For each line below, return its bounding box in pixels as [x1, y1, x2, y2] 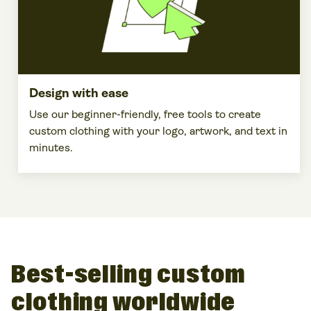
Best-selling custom [11, 258, 246, 292]
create [228, 107, 261, 121]
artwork [190, 124, 229, 137]
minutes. [29, 140, 73, 154]
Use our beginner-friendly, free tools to [29, 107, 228, 121]
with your [110, 124, 162, 137]
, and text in [229, 124, 287, 137]
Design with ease [29, 85, 128, 100]
